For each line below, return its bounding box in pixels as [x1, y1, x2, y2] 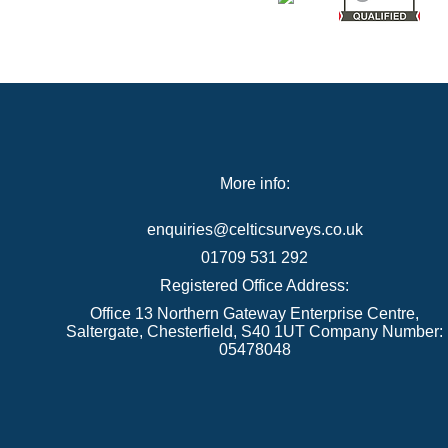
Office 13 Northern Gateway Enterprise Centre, [90, 304, 420, 322]
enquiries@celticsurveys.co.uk [146, 220, 363, 238]
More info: [219, 174, 290, 192]
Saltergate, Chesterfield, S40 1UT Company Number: [66, 322, 444, 340]
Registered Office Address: [160, 276, 350, 294]
